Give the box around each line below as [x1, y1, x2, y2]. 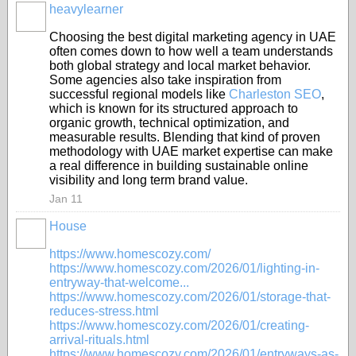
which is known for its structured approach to [49, 102, 298, 115]
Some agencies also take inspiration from [49, 73, 281, 87]
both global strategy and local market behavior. [49, 59, 311, 72]
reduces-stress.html [49, 304, 159, 318]
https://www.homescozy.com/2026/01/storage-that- [49, 290, 331, 304]
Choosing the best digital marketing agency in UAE [49, 30, 336, 44]
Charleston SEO [229, 87, 321, 101]
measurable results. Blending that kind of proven [49, 130, 320, 144]
